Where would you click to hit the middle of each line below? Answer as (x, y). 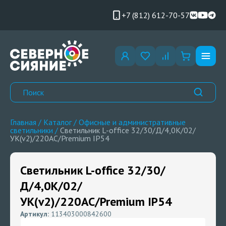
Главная (23, 122)
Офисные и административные (132, 122)
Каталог (58, 122)
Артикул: (35, 214)
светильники (32, 130)
